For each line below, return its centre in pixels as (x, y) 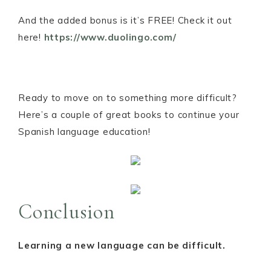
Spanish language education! (84, 132)
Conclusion (67, 212)
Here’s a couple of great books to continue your (129, 115)
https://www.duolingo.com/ (110, 37)
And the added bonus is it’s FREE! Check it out (125, 20)
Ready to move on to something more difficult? (128, 98)
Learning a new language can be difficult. (122, 245)
